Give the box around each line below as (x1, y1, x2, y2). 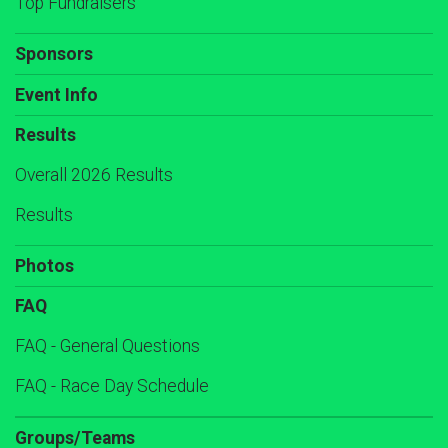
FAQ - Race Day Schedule (15, 376, 209, 396)
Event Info (15, 85, 98, 105)
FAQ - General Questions (15, 336, 200, 356)
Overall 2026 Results (15, 165, 173, 185)
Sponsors (15, 44, 93, 64)
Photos (15, 256, 74, 276)
